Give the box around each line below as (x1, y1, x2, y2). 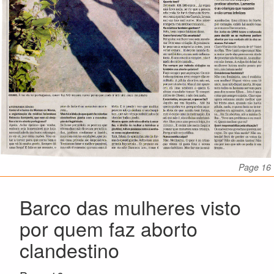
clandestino (20, 235, 119, 264)
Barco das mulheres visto (20, 193, 241, 221)
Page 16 (239, 161, 271, 174)
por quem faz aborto (20, 214, 198, 243)
